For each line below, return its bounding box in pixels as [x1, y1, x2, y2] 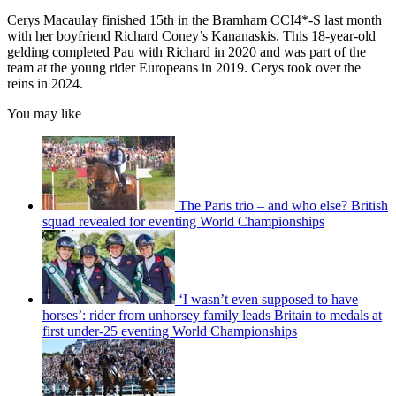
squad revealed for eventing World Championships [42, 213, 324, 229]
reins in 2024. [7, 75, 83, 91]
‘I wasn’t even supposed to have [179, 291, 358, 307]
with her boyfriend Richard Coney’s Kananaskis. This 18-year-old [7, 27, 376, 43]
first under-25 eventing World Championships [42, 323, 297, 339]
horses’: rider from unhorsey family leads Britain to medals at [42, 307, 382, 323]
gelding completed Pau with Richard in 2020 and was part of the [7, 43, 366, 59]
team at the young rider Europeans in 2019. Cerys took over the [7, 59, 361, 75]
